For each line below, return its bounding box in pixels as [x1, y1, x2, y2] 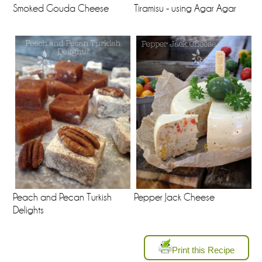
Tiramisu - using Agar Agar [134, 3, 236, 15]
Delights [13, 205, 44, 216]
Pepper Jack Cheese [134, 192, 215, 204]
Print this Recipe [171, 245, 235, 256]
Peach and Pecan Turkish [13, 192, 112, 204]
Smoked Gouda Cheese [13, 3, 109, 15]
